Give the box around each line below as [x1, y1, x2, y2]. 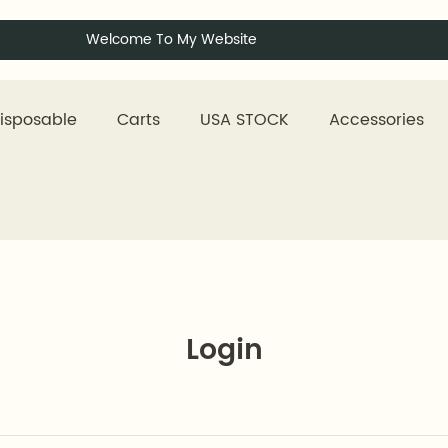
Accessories [329, 107, 424, 133]
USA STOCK [200, 107, 289, 133]
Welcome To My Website [86, 28, 257, 51]
